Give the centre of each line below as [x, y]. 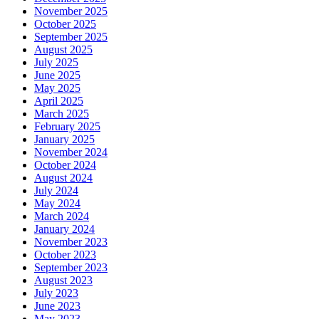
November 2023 [71, 242]
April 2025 [59, 101]
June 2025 [57, 75]
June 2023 [57, 306]
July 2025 [56, 63]
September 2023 [71, 268]
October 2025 [65, 24]
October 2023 [65, 255]
